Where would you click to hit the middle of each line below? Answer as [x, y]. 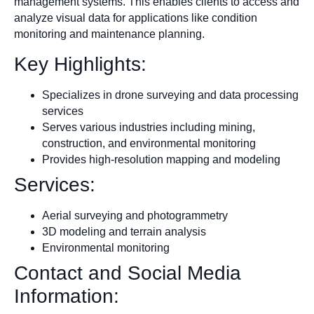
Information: [67, 296]
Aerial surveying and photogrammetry [135, 215]
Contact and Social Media [128, 273]
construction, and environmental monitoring [149, 143]
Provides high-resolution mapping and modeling [161, 159]
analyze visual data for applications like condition [136, 18]
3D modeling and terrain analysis [124, 231]
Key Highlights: [80, 64]
